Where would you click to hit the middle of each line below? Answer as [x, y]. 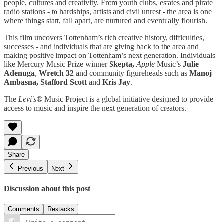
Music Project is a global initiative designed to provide [128, 99]
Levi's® [30, 99]
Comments [24, 209]
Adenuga [19, 73]
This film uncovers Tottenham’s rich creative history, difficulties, [104, 37]
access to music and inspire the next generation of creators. [95, 108]
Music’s [169, 64]
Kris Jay [116, 82]
